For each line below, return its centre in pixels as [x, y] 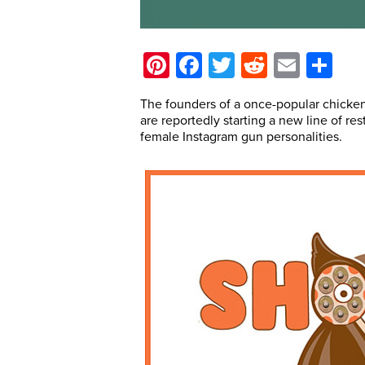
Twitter [273, 65]
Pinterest [220, 65]
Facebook [259, 65]
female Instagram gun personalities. [241, 137]
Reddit [303, 65]
